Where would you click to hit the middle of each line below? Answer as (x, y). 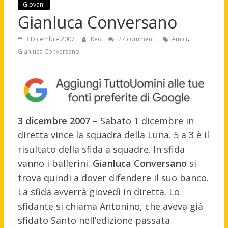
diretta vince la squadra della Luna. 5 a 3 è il (113, 135)
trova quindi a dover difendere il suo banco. (113, 178)
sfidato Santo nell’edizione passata (94, 221)
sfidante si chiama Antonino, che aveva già (110, 206)
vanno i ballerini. (55, 164)
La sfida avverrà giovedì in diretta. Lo (98, 192)
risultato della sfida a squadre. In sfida (101, 149)
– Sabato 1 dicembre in (142, 121)
